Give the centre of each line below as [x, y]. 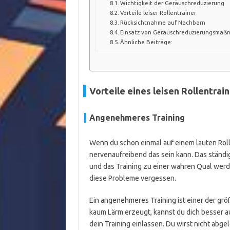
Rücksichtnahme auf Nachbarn [162, 22]
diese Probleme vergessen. [132, 178]
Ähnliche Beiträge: [146, 42]
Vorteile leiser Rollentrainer [158, 12]
